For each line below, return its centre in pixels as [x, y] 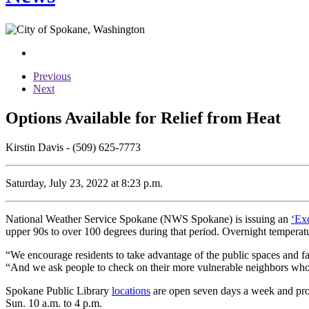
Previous [52, 76]
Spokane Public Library [59, 290]
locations [131, 290]
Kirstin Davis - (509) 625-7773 [73, 147]
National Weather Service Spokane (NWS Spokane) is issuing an [148, 219]
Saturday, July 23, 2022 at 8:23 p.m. [84, 183]
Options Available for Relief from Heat [143, 118]
